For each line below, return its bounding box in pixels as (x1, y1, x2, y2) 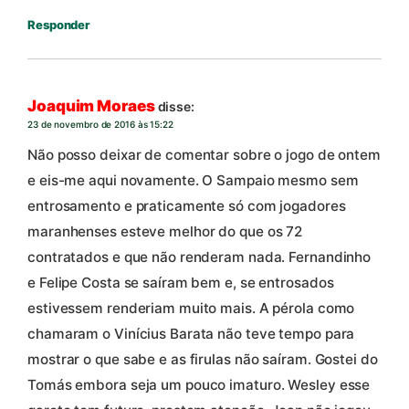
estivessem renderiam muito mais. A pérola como (27, 299, 355, 317)
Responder (27, 16, 90, 32)
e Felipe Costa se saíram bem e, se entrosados (27, 273, 334, 291)
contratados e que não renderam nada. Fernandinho (27, 247, 372, 266)
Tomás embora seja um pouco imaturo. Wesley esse (27, 375, 371, 393)
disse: (157, 98, 194, 114)
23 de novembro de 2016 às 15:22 (27, 118, 173, 130)
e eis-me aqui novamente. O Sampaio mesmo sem (27, 171, 359, 189)
